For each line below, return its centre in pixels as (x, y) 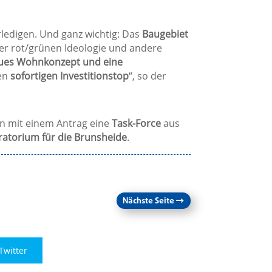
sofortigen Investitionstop (69, 76)
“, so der (147, 76)
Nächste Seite (148, 202)
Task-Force (136, 124)
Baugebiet (165, 34)
